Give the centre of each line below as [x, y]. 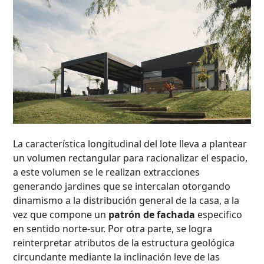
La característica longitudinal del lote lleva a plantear [130, 143]
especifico [219, 214]
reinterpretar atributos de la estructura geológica [124, 242]
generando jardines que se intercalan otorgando [122, 186]
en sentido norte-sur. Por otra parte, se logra [113, 228]
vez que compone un [61, 214]
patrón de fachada [152, 214]
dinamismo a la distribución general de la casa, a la [126, 200]
